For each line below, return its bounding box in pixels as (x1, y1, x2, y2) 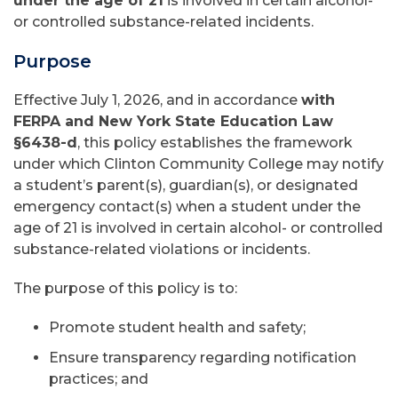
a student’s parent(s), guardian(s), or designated (13, 177, 358, 194)
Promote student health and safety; (49, 319, 309, 336)
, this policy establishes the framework (77, 134, 353, 151)
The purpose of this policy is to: (13, 280, 237, 297)
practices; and (49, 370, 152, 387)
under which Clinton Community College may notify (13, 155, 384, 172)
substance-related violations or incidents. (13, 241, 310, 258)
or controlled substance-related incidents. (13, 13, 314, 30)
